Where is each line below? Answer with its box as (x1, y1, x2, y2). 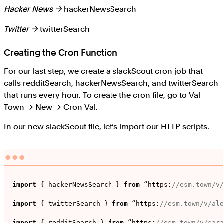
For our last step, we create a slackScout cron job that (4, 66, 203, 76)
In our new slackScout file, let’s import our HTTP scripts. (4, 122, 209, 132)
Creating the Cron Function (4, 47, 117, 58)
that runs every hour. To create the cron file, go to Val (4, 90, 200, 100)
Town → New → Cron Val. (4, 102, 98, 112)
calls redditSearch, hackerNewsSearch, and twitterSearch (4, 78, 218, 88)
